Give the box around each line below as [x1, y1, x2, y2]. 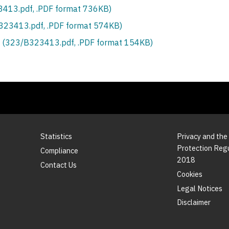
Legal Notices [176, 183, 222, 193]
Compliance [40, 145, 78, 155]
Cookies [176, 169, 202, 179]
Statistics [40, 131, 72, 142]
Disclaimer [176, 197, 211, 208]
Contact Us [40, 159, 77, 170]
